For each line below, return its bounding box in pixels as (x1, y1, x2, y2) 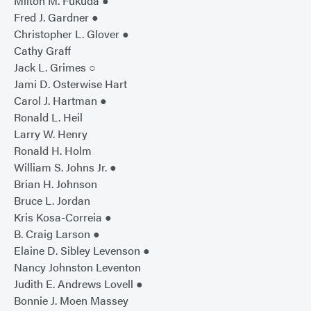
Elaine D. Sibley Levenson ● (14, 242, 150, 259)
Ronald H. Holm (14, 142, 92, 159)
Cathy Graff (14, 42, 71, 59)
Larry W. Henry (14, 126, 87, 142)
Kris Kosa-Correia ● (14, 209, 112, 226)
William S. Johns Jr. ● (14, 159, 117, 176)
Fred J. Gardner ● (14, 9, 99, 26)
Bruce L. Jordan (14, 192, 90, 209)
